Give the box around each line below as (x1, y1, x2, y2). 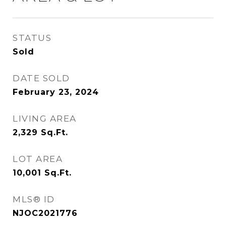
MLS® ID (13, 194, 55, 204)
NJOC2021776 (13, 208, 78, 218)
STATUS (13, 33, 51, 43)
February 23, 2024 (13, 87, 99, 97)
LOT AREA (13, 154, 63, 164)
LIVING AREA (13, 114, 77, 124)
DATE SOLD (13, 73, 70, 83)
